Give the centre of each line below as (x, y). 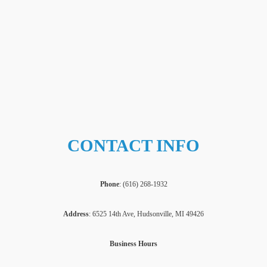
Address (76, 214)
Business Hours (133, 243)
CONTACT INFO (133, 146)
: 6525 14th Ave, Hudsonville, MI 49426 (146, 214)
